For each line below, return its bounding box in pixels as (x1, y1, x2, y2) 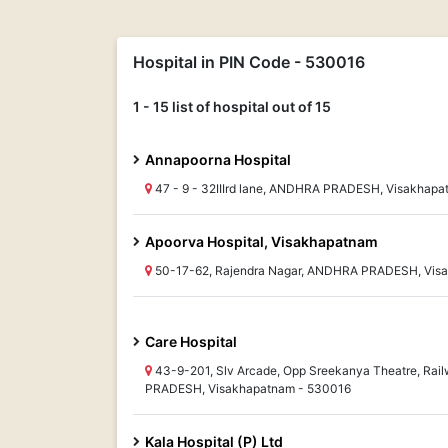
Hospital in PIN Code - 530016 (133, 52, 365, 72)
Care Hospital (145, 333, 237, 350)
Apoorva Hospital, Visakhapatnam (145, 233, 378, 250)
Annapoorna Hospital (145, 151, 291, 168)
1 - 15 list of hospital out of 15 (133, 98, 331, 115)
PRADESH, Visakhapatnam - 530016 (145, 381, 351, 396)
